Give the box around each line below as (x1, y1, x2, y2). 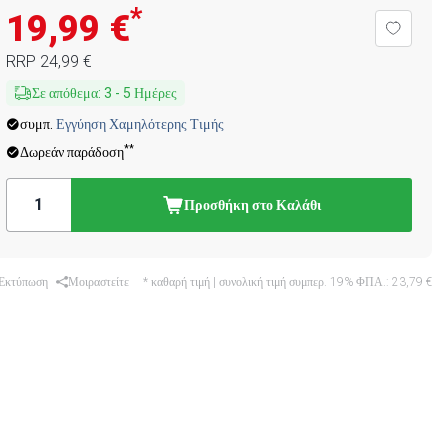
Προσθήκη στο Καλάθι (183, 197, 321, 213)
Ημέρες (133, 85, 177, 101)
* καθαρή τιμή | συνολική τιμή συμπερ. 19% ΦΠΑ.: (143, 275, 392, 289)
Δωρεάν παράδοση (19, 144, 124, 160)
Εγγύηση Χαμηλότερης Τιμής (55, 116, 224, 132)
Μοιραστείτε (67, 275, 129, 289)
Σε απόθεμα (31, 85, 98, 101)
